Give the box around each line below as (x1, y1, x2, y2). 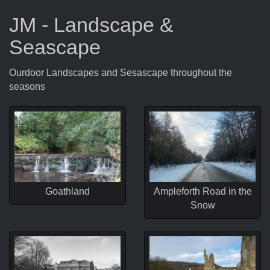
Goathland (45, 186, 90, 197)
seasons (9, 81, 45, 92)
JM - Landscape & (9, 13, 174, 36)
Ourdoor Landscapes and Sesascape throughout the (9, 67, 232, 78)
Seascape (9, 36, 101, 58)
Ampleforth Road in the (153, 186, 252, 197)
